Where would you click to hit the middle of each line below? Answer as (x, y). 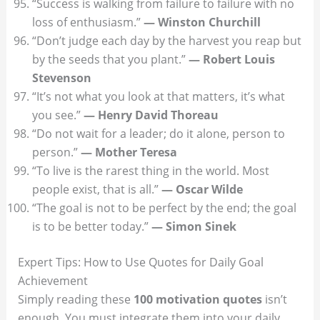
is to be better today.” (91, 227)
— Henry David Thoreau (151, 115)
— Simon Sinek (194, 227)
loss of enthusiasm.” (87, 22)
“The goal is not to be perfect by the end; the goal (164, 208)
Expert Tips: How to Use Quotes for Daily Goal (140, 262)
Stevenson (61, 78)
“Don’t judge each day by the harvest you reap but (166, 41)
